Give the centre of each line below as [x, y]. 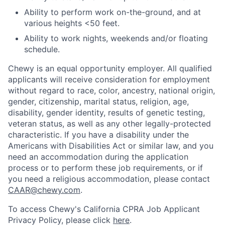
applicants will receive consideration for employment [109, 80]
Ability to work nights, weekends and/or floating [116, 38]
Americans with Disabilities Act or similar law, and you [111, 146]
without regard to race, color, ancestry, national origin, [111, 91]
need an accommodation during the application [98, 157]
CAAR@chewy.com [44, 190]
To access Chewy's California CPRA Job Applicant [104, 209]
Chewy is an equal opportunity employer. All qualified [110, 69]
